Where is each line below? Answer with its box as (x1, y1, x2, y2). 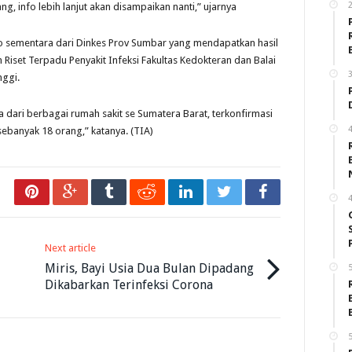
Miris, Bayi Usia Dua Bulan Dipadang (45, 261, 255, 277)
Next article (45, 242, 97, 255)
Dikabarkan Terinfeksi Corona (45, 277, 214, 293)
